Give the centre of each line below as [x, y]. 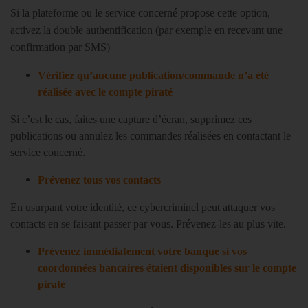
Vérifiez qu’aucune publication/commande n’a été [153, 75]
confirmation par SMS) [60, 47]
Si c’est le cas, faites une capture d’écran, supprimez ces [131, 119]
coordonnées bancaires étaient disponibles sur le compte [167, 268]
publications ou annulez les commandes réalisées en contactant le [151, 136]
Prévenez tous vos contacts [99, 180]
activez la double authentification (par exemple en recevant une [146, 30]
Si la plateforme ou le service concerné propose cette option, [140, 13]
